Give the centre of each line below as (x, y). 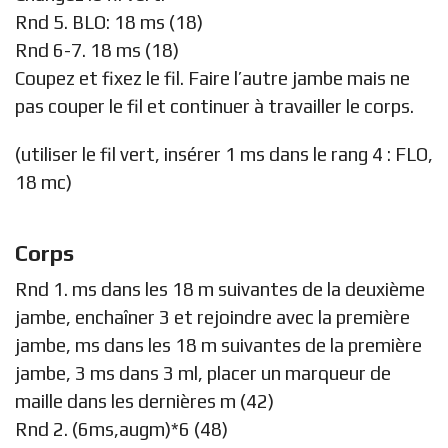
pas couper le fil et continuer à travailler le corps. (214, 105)
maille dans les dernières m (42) (144, 400)
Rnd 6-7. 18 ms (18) (97, 49)
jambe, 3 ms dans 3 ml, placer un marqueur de (203, 372)
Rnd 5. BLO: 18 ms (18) (109, 21)
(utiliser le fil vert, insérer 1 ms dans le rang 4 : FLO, (224, 153)
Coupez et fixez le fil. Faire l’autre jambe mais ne (212, 77)
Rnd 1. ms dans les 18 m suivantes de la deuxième (220, 288)
